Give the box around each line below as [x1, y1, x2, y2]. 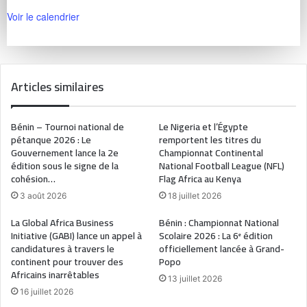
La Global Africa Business [11, 214, 114, 232]
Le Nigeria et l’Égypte [159, 118, 248, 136]
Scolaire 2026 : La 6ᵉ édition [159, 227, 273, 245]
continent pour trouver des [11, 253, 123, 271]
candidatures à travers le [11, 240, 114, 258]
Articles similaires [11, 75, 103, 99]
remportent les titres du [159, 131, 261, 149]
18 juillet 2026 [168, 191, 221, 201]
